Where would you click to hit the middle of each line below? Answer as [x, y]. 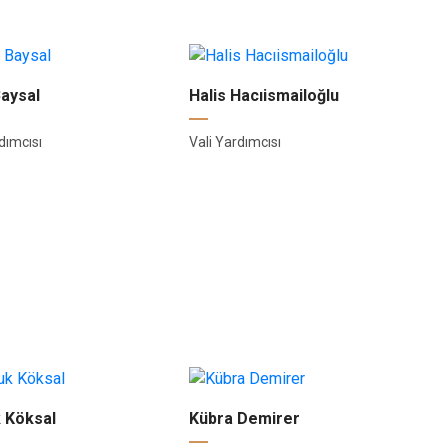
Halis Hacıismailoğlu [264, 95]
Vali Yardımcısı [235, 141]
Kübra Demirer [245, 419]
